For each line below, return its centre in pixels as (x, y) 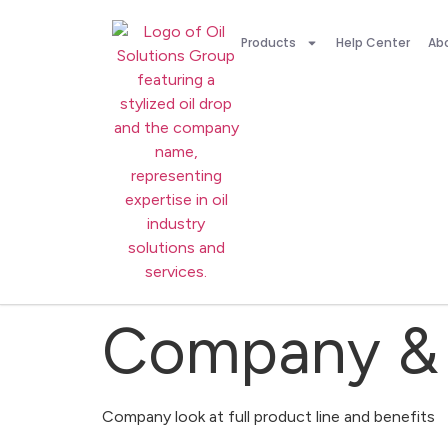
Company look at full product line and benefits (268, 416)
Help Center (372, 42)
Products (268, 42)
